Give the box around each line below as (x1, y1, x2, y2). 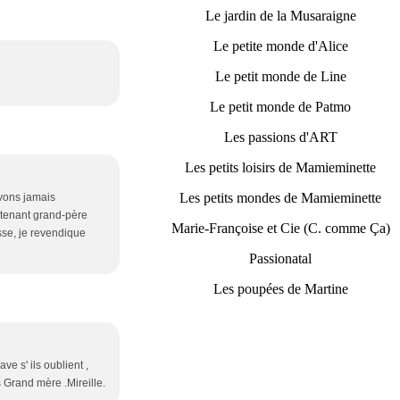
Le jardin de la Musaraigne (204, 8, 356, 23)
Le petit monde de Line (214, 69, 346, 84)
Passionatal (249, 251, 312, 266)
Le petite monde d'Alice (212, 38, 348, 54)
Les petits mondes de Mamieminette (179, 190, 381, 205)
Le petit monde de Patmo (210, 99, 351, 114)
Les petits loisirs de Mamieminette (185, 160, 376, 175)
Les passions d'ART (223, 129, 337, 145)
